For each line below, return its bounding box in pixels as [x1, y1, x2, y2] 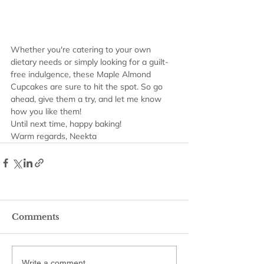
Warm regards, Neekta [11, 131, 97, 142]
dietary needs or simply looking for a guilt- [11, 57, 169, 68]
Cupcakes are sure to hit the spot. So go [11, 81, 165, 93]
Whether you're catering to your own [11, 44, 153, 55]
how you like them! [11, 106, 81, 117]
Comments [12, 212, 60, 223]
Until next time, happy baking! [11, 118, 121, 130]
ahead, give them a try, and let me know [11, 94, 164, 105]
